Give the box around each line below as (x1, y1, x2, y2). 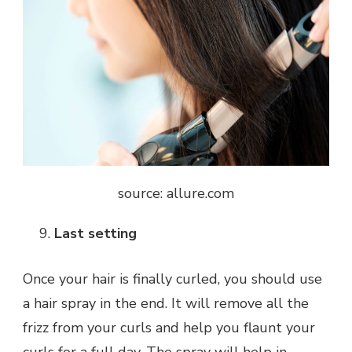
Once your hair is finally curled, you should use (23, 269, 322, 288)
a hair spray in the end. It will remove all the (23, 293, 309, 313)
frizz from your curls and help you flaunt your (23, 317, 315, 337)
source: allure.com (118, 183, 234, 203)
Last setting (54, 223, 137, 243)
